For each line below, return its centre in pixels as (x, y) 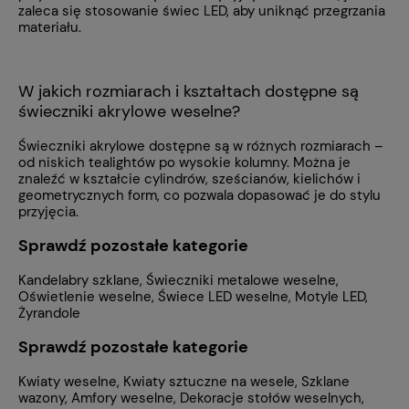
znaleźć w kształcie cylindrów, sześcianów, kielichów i (189, 178)
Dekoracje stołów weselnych (271, 398)
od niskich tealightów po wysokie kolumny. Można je (184, 162)
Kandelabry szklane (79, 280)
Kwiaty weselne (68, 381)
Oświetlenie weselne (85, 296)
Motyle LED (330, 296)
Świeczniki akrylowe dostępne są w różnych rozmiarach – (201, 146)
